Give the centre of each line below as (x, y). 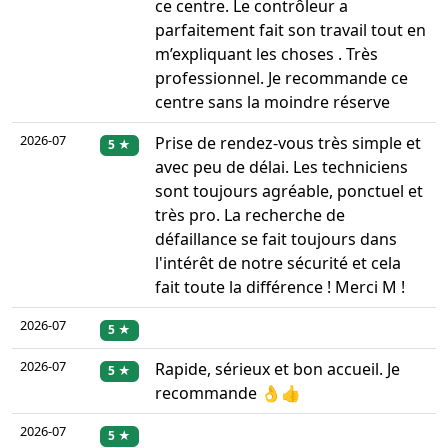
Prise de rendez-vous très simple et (288, 143)
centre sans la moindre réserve (272, 102)
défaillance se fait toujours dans (276, 239)
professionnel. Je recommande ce (281, 78)
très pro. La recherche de (250, 215)
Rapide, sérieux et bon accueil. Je (277, 369)
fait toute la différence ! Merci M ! (280, 287)
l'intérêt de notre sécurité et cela (278, 263)
